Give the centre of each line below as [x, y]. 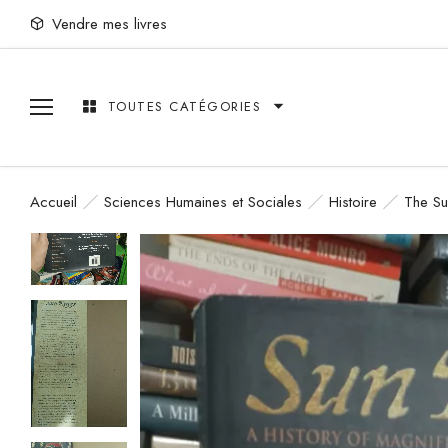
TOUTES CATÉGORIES [184, 107]
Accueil [53, 201]
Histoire [353, 201]
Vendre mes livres [109, 23]
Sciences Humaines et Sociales [203, 201]
